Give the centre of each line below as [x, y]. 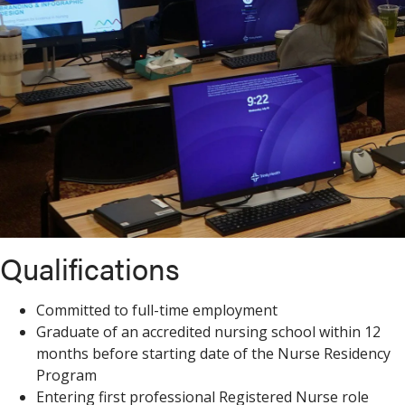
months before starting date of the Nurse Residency [213, 354]
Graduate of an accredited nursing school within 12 [208, 332]
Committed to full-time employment [157, 311]
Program [66, 376]
